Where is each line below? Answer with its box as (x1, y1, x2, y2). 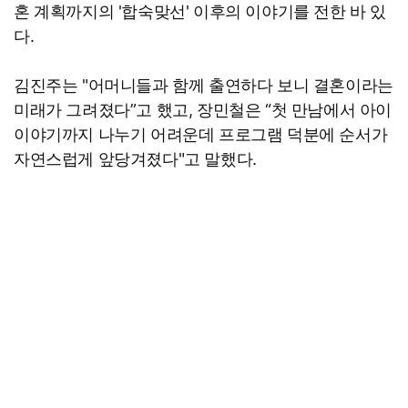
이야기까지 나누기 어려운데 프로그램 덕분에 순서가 (14, 125, 388, 145)
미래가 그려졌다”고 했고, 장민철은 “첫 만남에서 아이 (14, 100, 393, 120)
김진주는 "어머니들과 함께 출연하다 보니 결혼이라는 (14, 76, 393, 96)
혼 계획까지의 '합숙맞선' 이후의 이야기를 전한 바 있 (14, 2, 387, 22)
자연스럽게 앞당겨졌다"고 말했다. (14, 149, 257, 169)
